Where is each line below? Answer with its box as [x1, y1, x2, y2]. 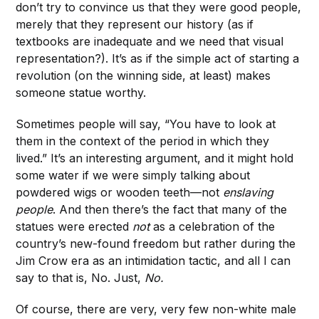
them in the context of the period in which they [16, 134, 270, 149]
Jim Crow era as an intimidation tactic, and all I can [16, 253, 291, 268]
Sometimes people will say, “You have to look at [16, 117, 276, 132]
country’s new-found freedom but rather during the [16, 236, 296, 251]
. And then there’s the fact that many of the [53, 202, 288, 217]
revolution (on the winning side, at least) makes [16, 68, 271, 83]
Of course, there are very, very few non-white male [16, 302, 297, 317]
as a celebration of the [150, 219, 276, 234]
